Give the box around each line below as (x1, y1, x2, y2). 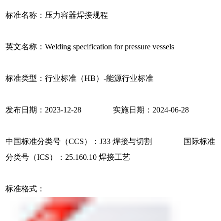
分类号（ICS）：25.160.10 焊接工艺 (5, 153, 131, 162)
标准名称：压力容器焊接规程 (5, 11, 109, 20)
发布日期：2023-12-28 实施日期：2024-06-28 (5, 106, 189, 114)
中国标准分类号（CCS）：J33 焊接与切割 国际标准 (5, 137, 216, 146)
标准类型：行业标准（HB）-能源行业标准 (5, 74, 154, 83)
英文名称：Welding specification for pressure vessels (5, 42, 175, 51)
